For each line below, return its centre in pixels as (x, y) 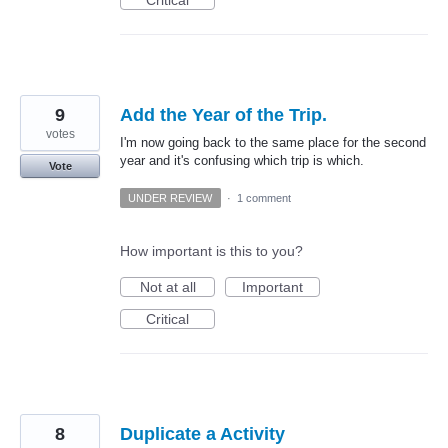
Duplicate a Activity (202, 433)
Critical (167, 318)
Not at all (167, 286)
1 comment (263, 197)
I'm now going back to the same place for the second (273, 142)
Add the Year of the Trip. (223, 114)
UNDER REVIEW (170, 197)
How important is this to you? (211, 250)
